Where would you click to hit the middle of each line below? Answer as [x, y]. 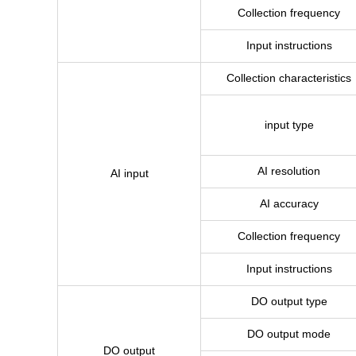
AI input [129, 173]
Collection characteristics [289, 78]
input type [289, 125]
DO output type [289, 301]
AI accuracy [289, 203]
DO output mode [289, 334]
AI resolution [289, 171]
